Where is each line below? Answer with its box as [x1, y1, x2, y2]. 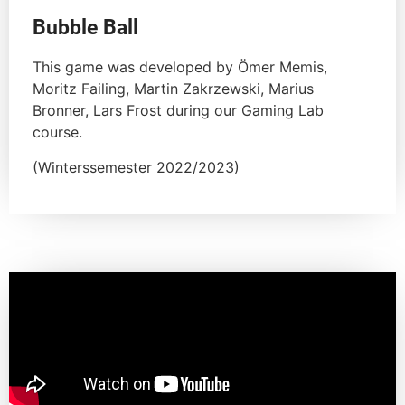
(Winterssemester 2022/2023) [33, 157, 240, 176]
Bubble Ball [33, 15, 138, 41]
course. [33, 123, 82, 142]
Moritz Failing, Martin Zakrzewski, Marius [33, 80, 314, 99]
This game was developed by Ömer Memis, [33, 58, 327, 77]
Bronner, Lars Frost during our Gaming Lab [33, 101, 324, 120]
